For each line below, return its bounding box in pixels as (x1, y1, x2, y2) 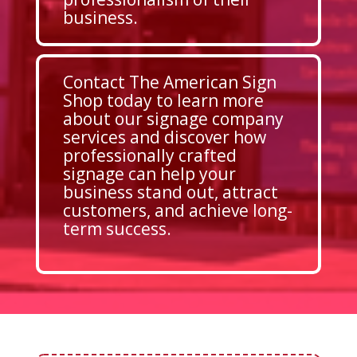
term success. (62, 218, 171, 241)
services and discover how (62, 126, 266, 149)
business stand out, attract (62, 181, 278, 204)
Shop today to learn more (62, 89, 264, 112)
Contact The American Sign (62, 71, 277, 94)
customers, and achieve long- (62, 199, 292, 222)
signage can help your (62, 163, 236, 186)
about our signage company (62, 108, 284, 131)
